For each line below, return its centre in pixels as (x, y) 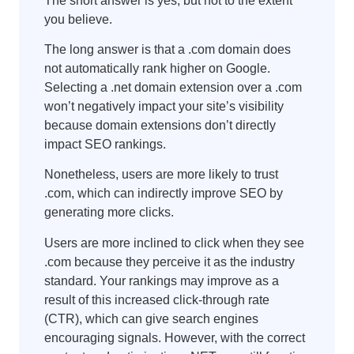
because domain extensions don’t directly (160, 126)
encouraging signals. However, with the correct (175, 337)
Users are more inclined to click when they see (174, 243)
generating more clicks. (109, 213)
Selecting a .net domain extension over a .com (173, 88)
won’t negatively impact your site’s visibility (164, 107)
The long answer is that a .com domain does (168, 50)
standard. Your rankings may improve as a (162, 281)
